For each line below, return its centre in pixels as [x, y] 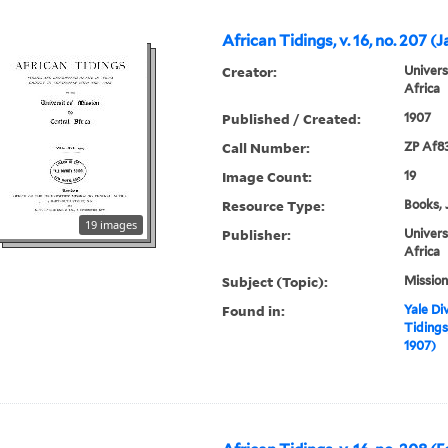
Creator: [250, 72]
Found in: [254, 311]
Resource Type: [274, 206]
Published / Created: [292, 119]
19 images [111, 225]
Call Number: [266, 148]
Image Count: [267, 177]
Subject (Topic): [275, 282]
